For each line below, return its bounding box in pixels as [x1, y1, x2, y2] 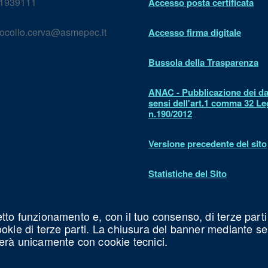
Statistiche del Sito [148, 167, 227, 180]
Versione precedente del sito [148, 137, 267, 150]
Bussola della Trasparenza [148, 56, 258, 69]
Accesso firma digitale [148, 26, 241, 39]
